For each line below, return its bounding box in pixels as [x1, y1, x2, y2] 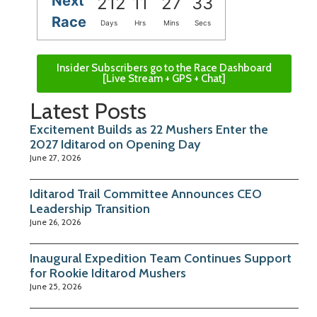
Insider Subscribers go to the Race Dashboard [57, 62, 272, 75]
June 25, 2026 [30, 281, 81, 292]
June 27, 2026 [30, 152, 81, 163]
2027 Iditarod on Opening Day [30, 137, 200, 153]
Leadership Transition [30, 201, 150, 217]
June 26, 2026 [30, 217, 81, 228]
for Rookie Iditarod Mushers [30, 265, 186, 282]
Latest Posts [30, 97, 146, 125]
